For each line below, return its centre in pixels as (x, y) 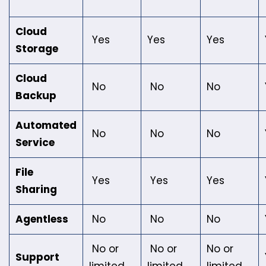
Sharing (36, 190)
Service (35, 143)
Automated (46, 126)
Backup (36, 96)
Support (39, 257)
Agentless (42, 219)
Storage (37, 49)
